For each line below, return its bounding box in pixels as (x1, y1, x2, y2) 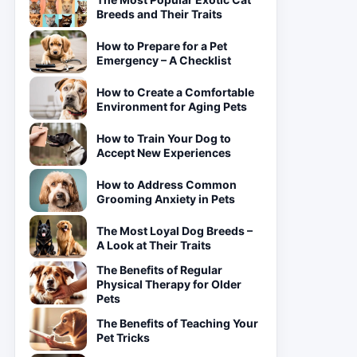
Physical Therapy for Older (96, 277, 241, 291)
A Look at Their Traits (96, 238, 211, 252)
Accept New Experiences (96, 146, 231, 159)
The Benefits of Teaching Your (96, 316, 258, 330)
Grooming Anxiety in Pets (96, 192, 235, 206)
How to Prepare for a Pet (96, 39, 227, 53)
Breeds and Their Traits (96, 7, 222, 21)
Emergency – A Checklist (96, 53, 231, 67)
